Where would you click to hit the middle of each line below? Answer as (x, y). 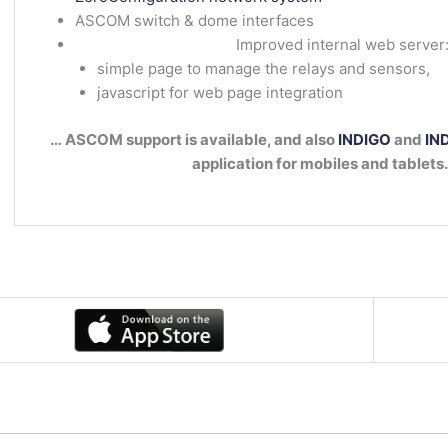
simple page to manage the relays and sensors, (264, 69)
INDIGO (365, 139)
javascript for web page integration (220, 93)
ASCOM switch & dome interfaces (194, 21)
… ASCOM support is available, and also (194, 139)
